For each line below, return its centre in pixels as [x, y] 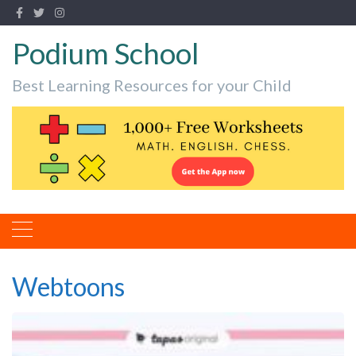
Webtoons [68, 286]
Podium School [106, 53]
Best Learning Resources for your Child [152, 85]
